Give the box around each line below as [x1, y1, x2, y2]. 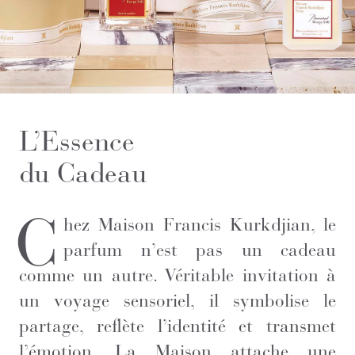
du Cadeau [19, 156, 147, 190]
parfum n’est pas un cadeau [63, 239, 336, 261]
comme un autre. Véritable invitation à [19, 264, 336, 286]
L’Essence [19, 124, 135, 158]
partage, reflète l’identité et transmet [19, 315, 336, 337]
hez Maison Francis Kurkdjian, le [63, 213, 336, 235]
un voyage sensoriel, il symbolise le [19, 289, 336, 311]
